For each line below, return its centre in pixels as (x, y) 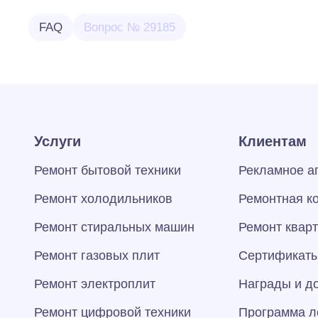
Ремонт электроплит (95, 284)
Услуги (57, 141)
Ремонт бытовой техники (108, 170)
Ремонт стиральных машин (114, 227)
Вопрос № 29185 (130, 27)
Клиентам (272, 141)
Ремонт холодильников (103, 199)
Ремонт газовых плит (97, 256)
